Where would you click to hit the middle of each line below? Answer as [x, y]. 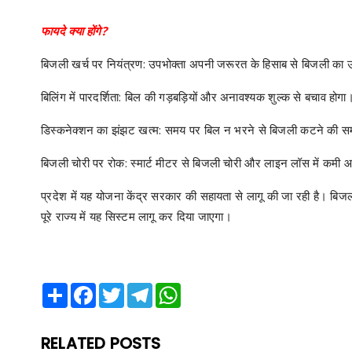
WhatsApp [206, 289]
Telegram [176, 289]
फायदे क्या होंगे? [74, 31]
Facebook [120, 289]
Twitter [141, 289]
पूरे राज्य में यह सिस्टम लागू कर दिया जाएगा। [137, 216]
